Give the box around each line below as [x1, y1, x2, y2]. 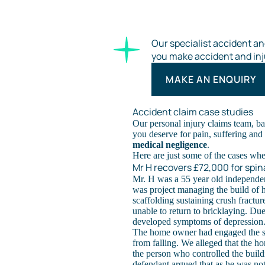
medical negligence [132, 140, 207, 150]
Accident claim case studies [132, 105, 253, 118]
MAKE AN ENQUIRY [166, 73, 256, 86]
